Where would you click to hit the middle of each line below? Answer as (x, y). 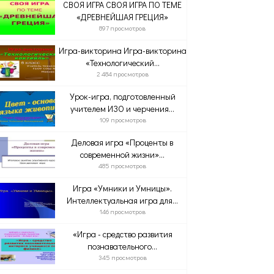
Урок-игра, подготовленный (122, 96)
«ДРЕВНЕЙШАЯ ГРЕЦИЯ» (123, 17)
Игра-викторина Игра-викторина (122, 50)
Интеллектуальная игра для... (123, 200)
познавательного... (123, 246)
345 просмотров (122, 257)
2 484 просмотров (122, 74)
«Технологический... (122, 63)
